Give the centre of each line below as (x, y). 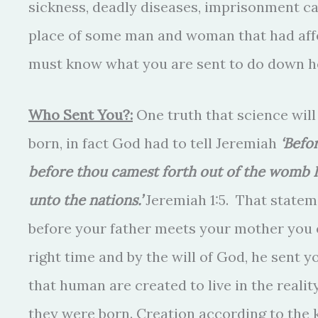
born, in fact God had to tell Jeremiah (154, 143)
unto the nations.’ (85, 200)
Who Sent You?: (81, 115)
